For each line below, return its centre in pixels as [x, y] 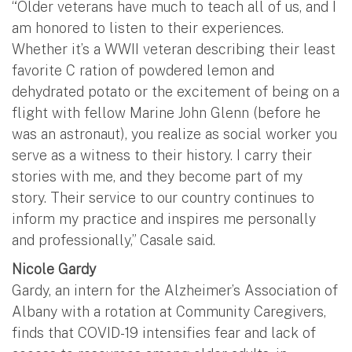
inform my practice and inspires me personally [164, 218]
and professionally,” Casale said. [114, 240]
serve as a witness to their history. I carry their [162, 155]
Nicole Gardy [54, 269]
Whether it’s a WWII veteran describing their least [174, 49]
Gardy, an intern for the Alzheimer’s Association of [175, 290]
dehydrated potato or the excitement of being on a [176, 91]
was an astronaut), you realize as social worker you [174, 134]
